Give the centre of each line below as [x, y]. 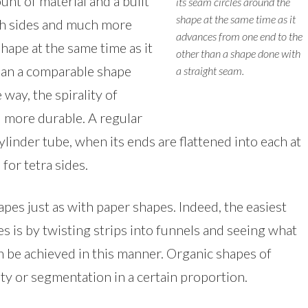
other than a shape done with [239, 53]
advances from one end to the [240, 36]
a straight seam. [210, 70]
